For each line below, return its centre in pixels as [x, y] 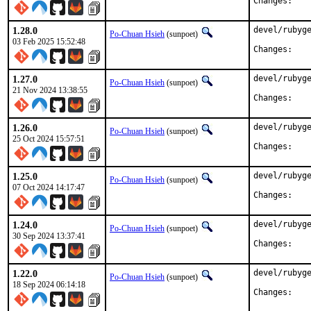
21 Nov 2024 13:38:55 [50, 90]
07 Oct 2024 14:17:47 [49, 187]
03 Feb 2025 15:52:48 [49, 42]
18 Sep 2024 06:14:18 [49, 285]
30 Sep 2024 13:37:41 [49, 236]
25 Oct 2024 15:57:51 [49, 139]
